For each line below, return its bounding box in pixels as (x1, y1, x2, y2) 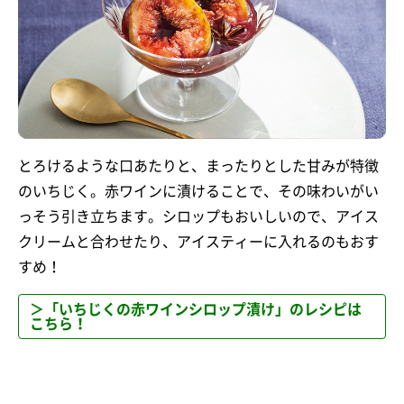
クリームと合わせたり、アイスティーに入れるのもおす (18, 234, 379, 250)
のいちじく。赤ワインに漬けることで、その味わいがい (18, 184, 379, 199)
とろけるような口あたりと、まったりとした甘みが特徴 (18, 159, 379, 174)
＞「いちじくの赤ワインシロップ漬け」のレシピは (30, 302, 362, 317)
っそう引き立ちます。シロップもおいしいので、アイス (18, 209, 379, 225)
